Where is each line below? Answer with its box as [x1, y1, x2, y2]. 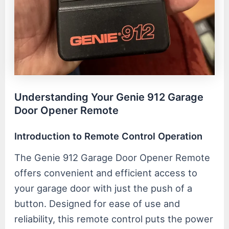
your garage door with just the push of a [14, 182, 193, 194]
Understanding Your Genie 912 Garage [14, 90, 204, 103]
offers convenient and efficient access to [14, 167, 198, 178]
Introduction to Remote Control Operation [14, 130, 203, 142]
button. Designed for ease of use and [14, 197, 180, 209]
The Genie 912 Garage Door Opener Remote [14, 151, 211, 163]
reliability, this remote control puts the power [14, 213, 214, 224]
